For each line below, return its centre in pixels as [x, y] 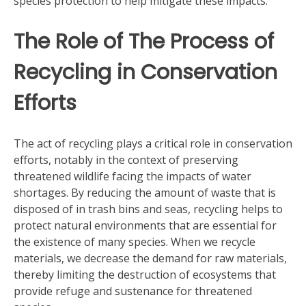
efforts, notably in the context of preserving [126, 160]
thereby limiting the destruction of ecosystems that [145, 275]
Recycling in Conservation [145, 72]
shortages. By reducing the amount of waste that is [145, 193]
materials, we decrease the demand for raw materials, [150, 258]
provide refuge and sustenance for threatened [133, 291]
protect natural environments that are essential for [145, 225]
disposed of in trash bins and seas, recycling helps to [148, 209]
